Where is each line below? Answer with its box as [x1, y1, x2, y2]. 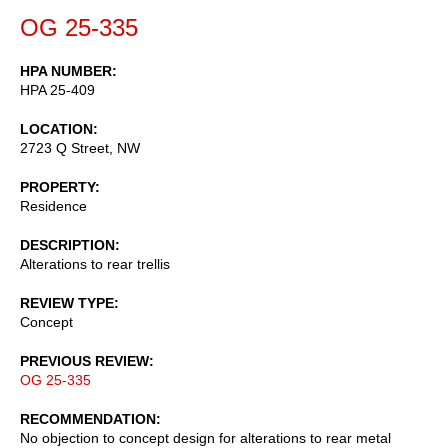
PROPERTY [20, 178, 95, 195]
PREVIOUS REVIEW [20, 352, 149, 369]
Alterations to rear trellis [20, 255, 170, 272]
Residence [20, 197, 87, 214]
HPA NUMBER [20, 62, 112, 79]
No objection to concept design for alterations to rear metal [20, 429, 391, 446]
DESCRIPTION [20, 236, 115, 253]
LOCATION [20, 120, 93, 137]
